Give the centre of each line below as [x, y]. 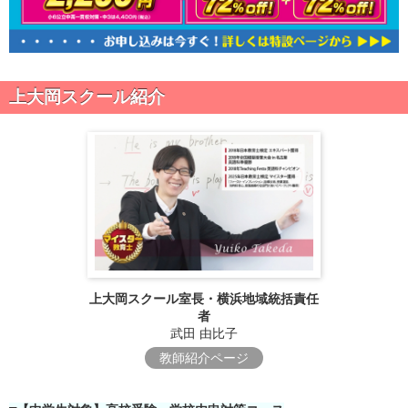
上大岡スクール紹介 [87, 97]
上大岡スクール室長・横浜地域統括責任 [204, 298]
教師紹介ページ [204, 357]
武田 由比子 [204, 333]
